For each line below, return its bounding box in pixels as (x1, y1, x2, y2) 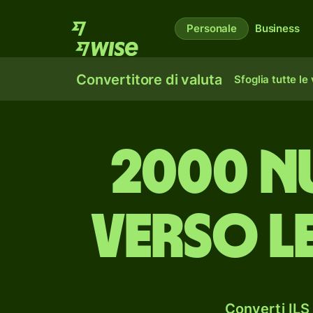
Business (254, 22, 300, 35)
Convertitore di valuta (76, 71, 222, 88)
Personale (187, 22, 237, 35)
